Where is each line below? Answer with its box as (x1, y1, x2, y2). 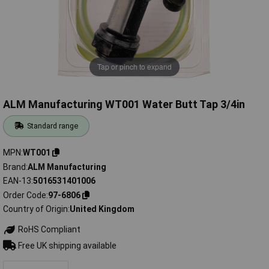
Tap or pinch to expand (97, 61, 172, 72)
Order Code (3, 190, 46, 200)
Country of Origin (3, 204, 68, 214)
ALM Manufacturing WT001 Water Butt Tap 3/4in (3, 98, 245, 111)
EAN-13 (3, 176, 31, 186)
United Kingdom (70, 204, 134, 214)
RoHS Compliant (16, 225, 80, 235)
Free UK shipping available (16, 240, 116, 250)
